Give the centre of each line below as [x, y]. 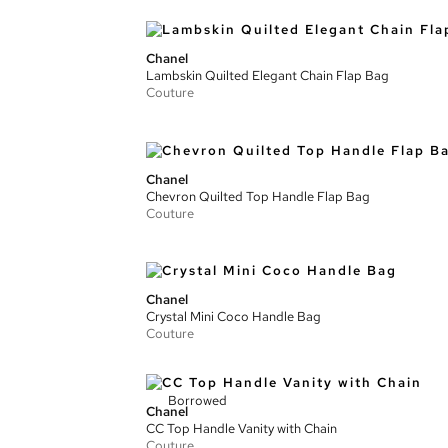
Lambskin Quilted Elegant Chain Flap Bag [267, 75]
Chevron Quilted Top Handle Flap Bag [258, 196]
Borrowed [197, 400]
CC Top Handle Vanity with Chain [241, 428]
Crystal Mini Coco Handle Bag [233, 316]
